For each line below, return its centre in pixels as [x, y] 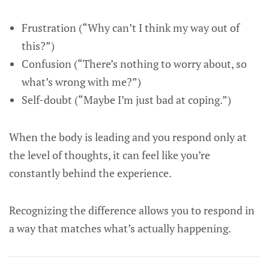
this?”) [38, 46]
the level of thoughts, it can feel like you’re [110, 155]
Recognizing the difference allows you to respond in [132, 210]
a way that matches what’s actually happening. [120, 228]
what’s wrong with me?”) [81, 82]
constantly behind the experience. [90, 173]
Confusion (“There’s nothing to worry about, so [134, 64]
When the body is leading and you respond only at [128, 137]
